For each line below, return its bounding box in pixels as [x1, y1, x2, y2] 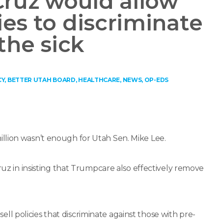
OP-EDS [144, 76, 168, 83]
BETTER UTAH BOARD [7, 76, 76, 83]
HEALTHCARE [78, 76, 120, 83]
